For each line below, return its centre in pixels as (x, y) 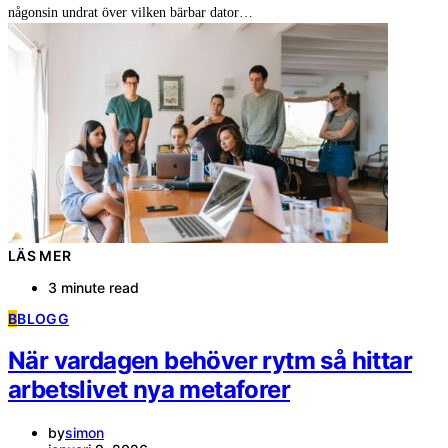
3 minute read (93, 287)
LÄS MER (40, 255)
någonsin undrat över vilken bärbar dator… (130, 12)
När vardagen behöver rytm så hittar (210, 361)
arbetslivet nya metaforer (149, 390)
